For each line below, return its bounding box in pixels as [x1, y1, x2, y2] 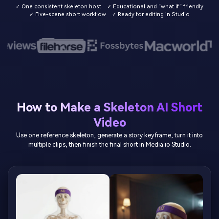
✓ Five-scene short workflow [29, 11, 106, 18]
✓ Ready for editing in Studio [112, 11, 190, 18]
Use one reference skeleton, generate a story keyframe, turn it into [16, 131, 203, 139]
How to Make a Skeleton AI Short [17, 100, 202, 114]
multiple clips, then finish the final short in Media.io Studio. [28, 140, 191, 148]
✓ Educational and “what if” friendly [107, 3, 204, 10]
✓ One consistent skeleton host [15, 3, 101, 10]
